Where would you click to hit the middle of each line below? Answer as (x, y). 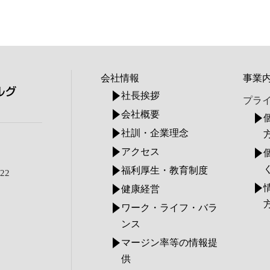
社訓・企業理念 (155, 133)
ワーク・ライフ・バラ (170, 208)
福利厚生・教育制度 (165, 170)
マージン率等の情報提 (170, 243)
